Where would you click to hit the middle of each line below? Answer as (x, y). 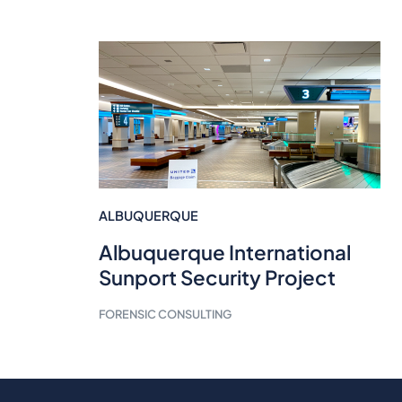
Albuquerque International (224, 252)
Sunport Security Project (217, 277)
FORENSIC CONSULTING (165, 314)
